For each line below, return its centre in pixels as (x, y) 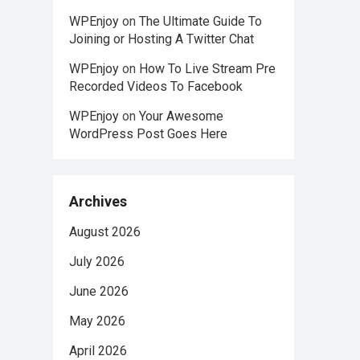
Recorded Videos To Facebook (156, 86)
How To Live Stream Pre (207, 69)
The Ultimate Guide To (200, 21)
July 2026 (97, 262)
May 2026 (97, 321)
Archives (98, 201)
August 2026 (105, 232)
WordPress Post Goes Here (148, 134)
